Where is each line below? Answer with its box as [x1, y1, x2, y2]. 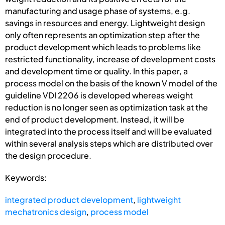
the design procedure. [5, 150, 91, 161]
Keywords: [5, 172, 47, 183]
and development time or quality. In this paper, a [5, 65, 188, 76]
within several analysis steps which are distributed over [5, 138, 213, 149]
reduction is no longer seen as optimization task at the [5, 101, 208, 113]
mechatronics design [5, 206, 86, 217]
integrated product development [5, 194, 133, 205]
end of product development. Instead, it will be [5, 114, 184, 125]
